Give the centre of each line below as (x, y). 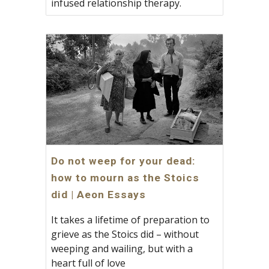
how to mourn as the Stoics (125, 177)
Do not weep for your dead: (124, 161)
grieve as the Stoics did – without (125, 234)
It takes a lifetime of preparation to (131, 219)
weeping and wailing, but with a (122, 248)
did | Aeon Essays (99, 194)
